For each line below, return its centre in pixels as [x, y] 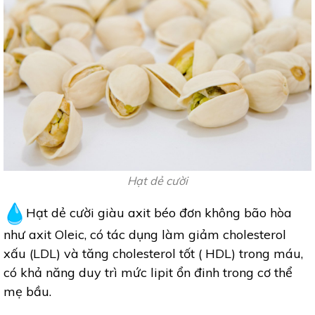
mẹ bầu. [27, 291]
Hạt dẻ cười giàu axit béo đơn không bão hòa [159, 212]
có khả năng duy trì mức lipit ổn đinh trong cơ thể [148, 272]
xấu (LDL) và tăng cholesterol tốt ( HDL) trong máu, [153, 253]
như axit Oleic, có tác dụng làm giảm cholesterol [145, 234]
